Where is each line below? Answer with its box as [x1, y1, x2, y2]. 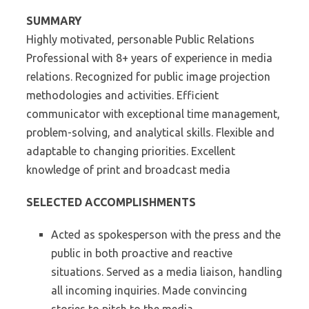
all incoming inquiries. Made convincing [51, 284, 247, 297]
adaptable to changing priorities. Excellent [26, 145, 235, 157]
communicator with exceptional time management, [26, 108, 280, 120]
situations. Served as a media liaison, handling [51, 266, 282, 278]
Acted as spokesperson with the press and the [51, 228, 281, 241]
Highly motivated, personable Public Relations [26, 33, 255, 46]
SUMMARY [26, 14, 81, 27]
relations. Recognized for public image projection [26, 70, 270, 83]
